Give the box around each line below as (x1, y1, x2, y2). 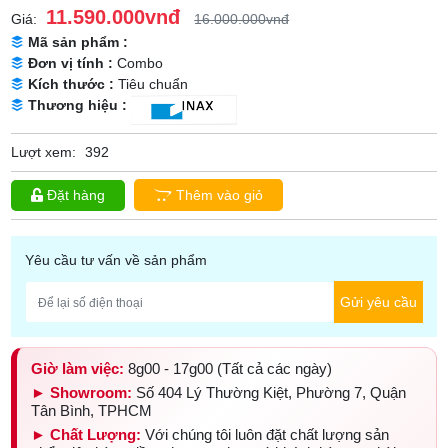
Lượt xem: (11, 144, 77, 161)
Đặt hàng (43, 187, 106, 204)
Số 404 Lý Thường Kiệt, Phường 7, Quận (132, 384, 407, 402)
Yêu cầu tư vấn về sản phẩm (25, 252, 208, 269)
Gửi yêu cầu (339, 293, 417, 310)
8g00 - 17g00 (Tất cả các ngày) (124, 360, 333, 378)
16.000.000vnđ (194, 11, 290, 28)
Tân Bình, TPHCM (31, 402, 153, 420)
